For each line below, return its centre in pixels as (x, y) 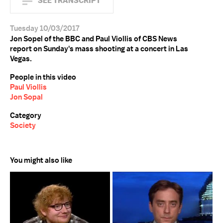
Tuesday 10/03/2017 (45, 28)
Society (23, 125)
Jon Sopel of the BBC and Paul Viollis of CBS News (94, 39)
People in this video (43, 77)
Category (26, 115)
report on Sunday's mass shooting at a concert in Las (99, 49)
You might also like (41, 160)
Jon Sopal (26, 97)
